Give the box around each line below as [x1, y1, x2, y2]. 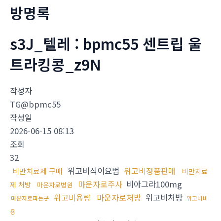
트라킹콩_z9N [10, 53, 101, 75]
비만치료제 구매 [12, 166, 63, 177]
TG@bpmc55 [10, 98, 61, 110]
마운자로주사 [78, 178, 122, 190]
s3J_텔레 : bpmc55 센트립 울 [10, 33, 202, 55]
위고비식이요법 [65, 165, 122, 177]
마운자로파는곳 [11, 194, 49, 203]
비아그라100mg [124, 178, 182, 190]
